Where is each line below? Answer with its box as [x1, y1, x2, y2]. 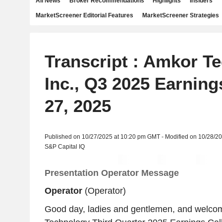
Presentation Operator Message [44, 168, 179, 178]
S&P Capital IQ [44, 143, 85, 150]
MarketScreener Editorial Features [36, 12, 133, 19]
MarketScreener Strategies [142, 12, 219, 19]
